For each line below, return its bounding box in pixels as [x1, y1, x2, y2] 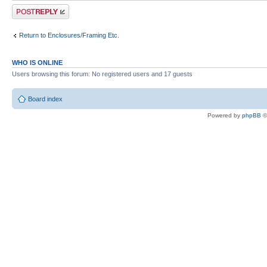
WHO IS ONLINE [12, 59, 63, 67]
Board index [28, 95, 63, 103]
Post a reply [12, 4, 46, 12]
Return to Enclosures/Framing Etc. [19, 31, 119, 39]
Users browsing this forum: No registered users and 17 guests [12, 70, 193, 78]
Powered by [207, 111, 242, 119]
